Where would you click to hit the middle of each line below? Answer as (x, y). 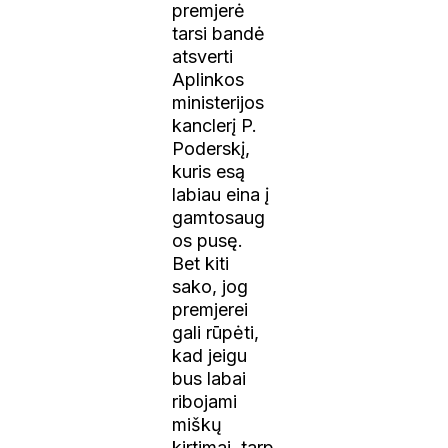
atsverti (203, 57)
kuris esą (209, 172)
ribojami (205, 402)
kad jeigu (210, 356)
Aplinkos (208, 80)
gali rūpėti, (216, 333)
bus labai (209, 379)
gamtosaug (219, 218)
